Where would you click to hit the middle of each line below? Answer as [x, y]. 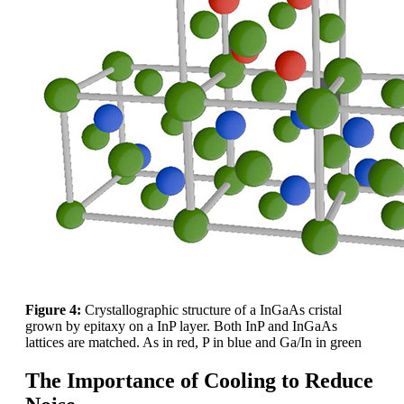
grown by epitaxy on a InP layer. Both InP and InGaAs [181, 326]
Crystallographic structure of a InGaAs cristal [211, 309]
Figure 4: [53, 309]
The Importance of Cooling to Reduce [199, 380]
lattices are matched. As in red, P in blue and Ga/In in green [193, 342]
